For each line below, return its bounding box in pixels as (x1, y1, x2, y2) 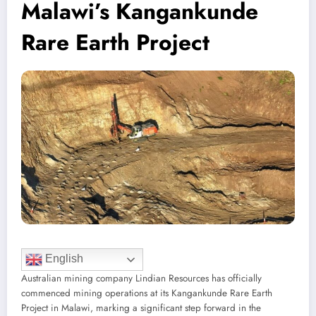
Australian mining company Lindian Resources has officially (21, 272, 262, 286)
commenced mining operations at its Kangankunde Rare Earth (21, 286, 272, 300)
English (42, 253, 83, 265)
